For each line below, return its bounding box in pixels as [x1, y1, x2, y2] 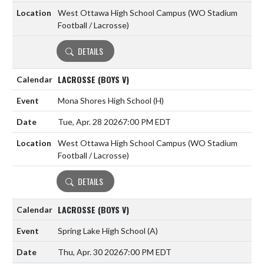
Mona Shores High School [58, 95, 153, 106]
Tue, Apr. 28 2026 [58, 117, 123, 127]
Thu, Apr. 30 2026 [58, 247, 123, 258]
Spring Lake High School [58, 226, 147, 236]
